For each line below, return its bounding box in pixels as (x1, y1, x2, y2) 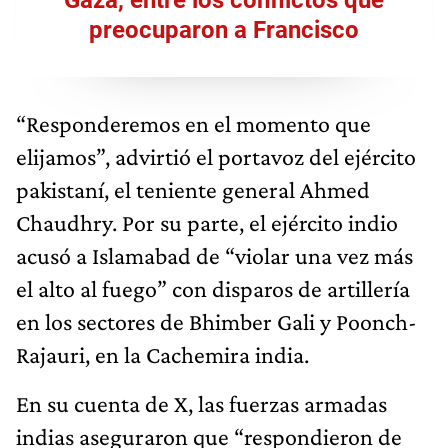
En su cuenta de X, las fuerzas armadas (16, 389, 387, 417)
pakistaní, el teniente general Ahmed (16, 175, 370, 203)
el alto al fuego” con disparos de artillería (16, 274, 410, 302)
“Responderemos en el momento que (16, 109, 371, 137)
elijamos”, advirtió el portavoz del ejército (16, 142, 416, 170)
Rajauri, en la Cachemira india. (16, 340, 309, 368)
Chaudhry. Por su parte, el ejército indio (16, 208, 398, 236)
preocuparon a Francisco (89, 15, 359, 44)
